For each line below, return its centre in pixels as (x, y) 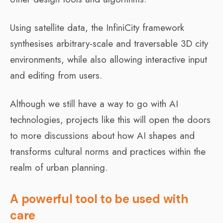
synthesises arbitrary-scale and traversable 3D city (109, 43)
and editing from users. (56, 75)
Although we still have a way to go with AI (94, 104)
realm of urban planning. (59, 167)
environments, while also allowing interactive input (109, 59)
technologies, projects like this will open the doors (110, 119)
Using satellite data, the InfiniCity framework (97, 27)
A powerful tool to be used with (99, 199)
